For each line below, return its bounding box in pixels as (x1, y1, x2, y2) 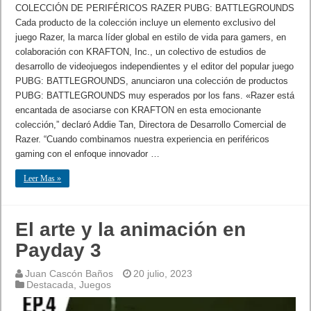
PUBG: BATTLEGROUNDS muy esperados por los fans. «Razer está (15, 90, 295, 101)
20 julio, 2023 (133, 267, 193, 279)
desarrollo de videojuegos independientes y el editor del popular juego (15, 60, 294, 72)
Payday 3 (15, 239, 102, 261)
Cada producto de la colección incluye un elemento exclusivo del (15, 17, 276, 28)
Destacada (26, 278, 74, 290)
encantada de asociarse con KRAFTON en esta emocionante (15, 104, 262, 115)
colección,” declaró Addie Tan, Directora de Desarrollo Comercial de (15, 119, 287, 130)
